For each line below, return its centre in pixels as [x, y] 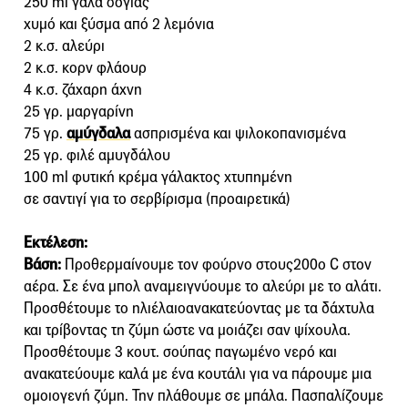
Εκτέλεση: [56, 243]
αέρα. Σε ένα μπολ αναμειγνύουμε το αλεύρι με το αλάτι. [203, 287]
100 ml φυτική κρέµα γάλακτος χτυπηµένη [158, 178]
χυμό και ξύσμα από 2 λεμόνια [119, 25]
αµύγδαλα [98, 134]
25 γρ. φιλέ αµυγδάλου [97, 156]
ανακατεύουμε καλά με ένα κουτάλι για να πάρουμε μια [198, 374]
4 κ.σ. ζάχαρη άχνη [83, 90]
